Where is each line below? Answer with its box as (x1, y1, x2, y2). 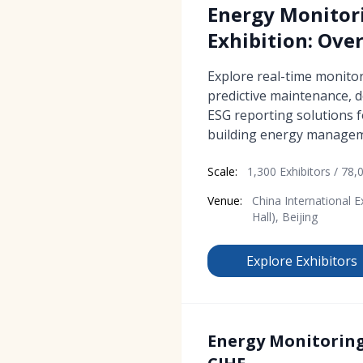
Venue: (207, 192, 242, 208)
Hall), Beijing (252, 208, 318, 224)
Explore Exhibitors (246, 251, 357, 270)
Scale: (207, 163, 237, 179)
